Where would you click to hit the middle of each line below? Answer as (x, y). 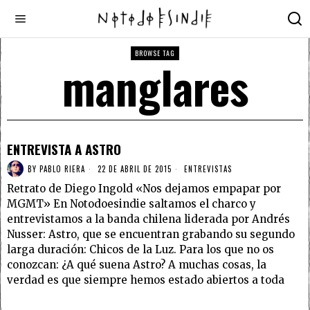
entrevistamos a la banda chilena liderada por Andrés (148, 219)
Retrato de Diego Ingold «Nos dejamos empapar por (144, 189)
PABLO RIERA (62, 168)
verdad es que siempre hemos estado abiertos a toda (146, 280)
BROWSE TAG (155, 53)
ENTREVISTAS (208, 168)
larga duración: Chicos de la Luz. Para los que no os (140, 249)
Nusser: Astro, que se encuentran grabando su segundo (151, 234)
